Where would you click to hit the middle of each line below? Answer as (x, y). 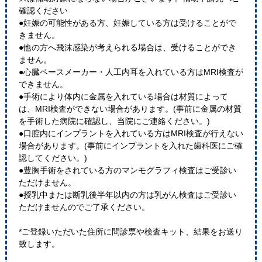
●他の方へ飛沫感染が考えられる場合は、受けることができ (127, 48)
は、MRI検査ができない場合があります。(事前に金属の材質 (130, 109)
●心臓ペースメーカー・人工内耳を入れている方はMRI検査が (131, 72)
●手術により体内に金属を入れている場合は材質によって (123, 97)
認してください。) (53, 158)
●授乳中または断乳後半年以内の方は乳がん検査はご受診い (127, 195)
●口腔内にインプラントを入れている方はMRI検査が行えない (131, 134)
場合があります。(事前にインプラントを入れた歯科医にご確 (130, 146)
